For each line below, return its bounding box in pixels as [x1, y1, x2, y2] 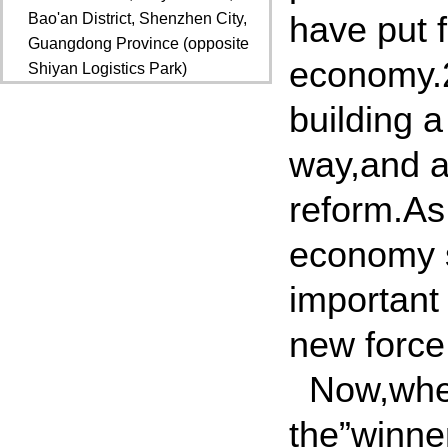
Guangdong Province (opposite [28, 34, 249, 52]
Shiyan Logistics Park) [28, 59, 187, 77]
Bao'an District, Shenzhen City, [28, 9, 247, 27]
